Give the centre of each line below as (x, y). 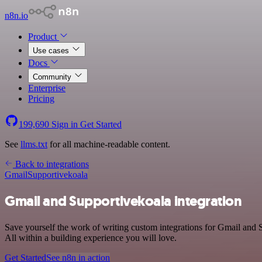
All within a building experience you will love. (91, 237)
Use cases (52, 51)
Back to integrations (51, 164)
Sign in (65, 124)
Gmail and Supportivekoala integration (123, 201)
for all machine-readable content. (109, 144)
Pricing (41, 99)
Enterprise (47, 88)
